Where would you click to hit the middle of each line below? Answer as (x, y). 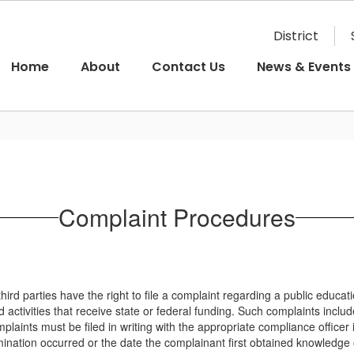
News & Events (304, 67)
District (296, 36)
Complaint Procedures (177, 217)
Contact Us (188, 67)
